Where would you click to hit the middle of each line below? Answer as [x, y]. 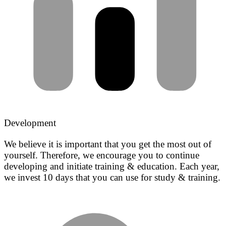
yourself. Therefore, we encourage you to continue [102, 155]
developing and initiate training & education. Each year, [112, 166]
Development [30, 123]
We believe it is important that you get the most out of [108, 144]
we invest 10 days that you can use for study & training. [112, 177]
